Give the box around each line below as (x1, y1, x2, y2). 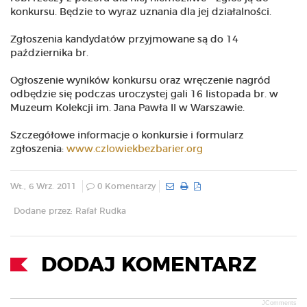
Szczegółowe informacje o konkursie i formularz (10, 131, 244, 141)
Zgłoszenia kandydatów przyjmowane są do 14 (10, 35, 238, 45)
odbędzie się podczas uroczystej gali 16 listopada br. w (10, 90, 278, 100)
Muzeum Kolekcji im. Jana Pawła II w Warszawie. (10, 103, 245, 114)
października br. (10, 49, 88, 59)
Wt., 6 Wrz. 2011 (10, 182, 76, 191)
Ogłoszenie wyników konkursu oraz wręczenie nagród (10, 76, 271, 86)
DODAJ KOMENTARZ (41, 255, 256, 276)
